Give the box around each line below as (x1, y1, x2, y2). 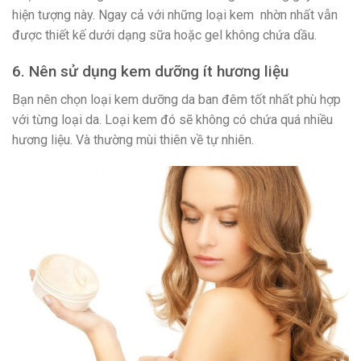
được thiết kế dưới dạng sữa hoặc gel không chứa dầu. (12, 27, 317, 44)
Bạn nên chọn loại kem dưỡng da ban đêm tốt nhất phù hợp (12, 91, 341, 107)
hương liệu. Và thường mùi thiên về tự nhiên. (12, 131, 254, 147)
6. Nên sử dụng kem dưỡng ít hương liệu (12, 62, 288, 81)
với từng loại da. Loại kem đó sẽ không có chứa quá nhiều (12, 111, 333, 127)
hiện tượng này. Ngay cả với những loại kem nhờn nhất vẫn (12, 7, 338, 23)
